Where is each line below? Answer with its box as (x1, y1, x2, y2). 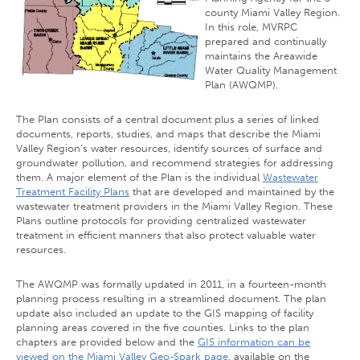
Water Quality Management (205, 64, 337, 76)
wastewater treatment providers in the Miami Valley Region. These (16, 200, 333, 212)
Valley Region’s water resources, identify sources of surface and (16, 142, 322, 154)
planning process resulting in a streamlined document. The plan (16, 292, 326, 305)
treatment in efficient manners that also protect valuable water (16, 229, 316, 241)
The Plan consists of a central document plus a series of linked (16, 113, 319, 125)
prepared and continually (205, 35, 326, 47)
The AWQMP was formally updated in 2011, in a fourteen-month (16, 278, 326, 290)
